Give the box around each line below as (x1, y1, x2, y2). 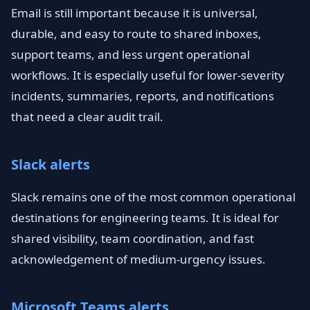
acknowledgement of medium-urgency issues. (11, 251, 266, 267)
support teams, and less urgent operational (11, 46, 250, 62)
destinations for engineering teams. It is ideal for (11, 210, 279, 226)
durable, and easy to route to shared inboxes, (11, 26, 262, 42)
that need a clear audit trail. (11, 109, 163, 125)
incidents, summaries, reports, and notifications (11, 88, 274, 104)
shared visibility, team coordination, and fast (11, 230, 254, 246)
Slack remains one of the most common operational (11, 189, 295, 205)
